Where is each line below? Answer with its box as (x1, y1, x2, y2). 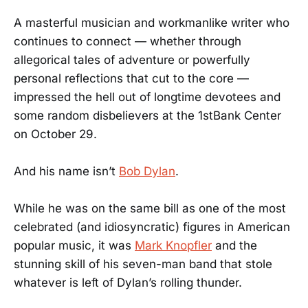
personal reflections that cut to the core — (14, 71, 249, 85)
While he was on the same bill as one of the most (14, 201, 286, 216)
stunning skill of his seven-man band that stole (14, 257, 272, 272)
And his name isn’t (14, 164, 119, 179)
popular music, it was (14, 239, 135, 253)
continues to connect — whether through (14, 34, 241, 48)
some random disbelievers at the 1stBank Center (14, 109, 281, 122)
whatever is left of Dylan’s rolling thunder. (14, 276, 242, 290)
